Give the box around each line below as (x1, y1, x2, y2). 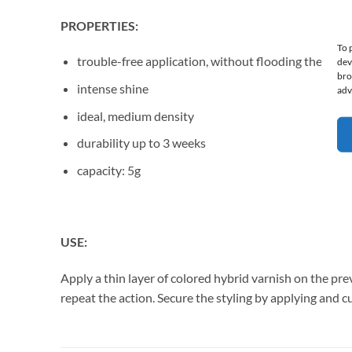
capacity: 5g (76, 162, 141, 178)
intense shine (76, 80, 148, 96)
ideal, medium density (76, 108, 194, 123)
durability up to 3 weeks (76, 135, 206, 151)
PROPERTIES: (60, 17, 141, 33)
